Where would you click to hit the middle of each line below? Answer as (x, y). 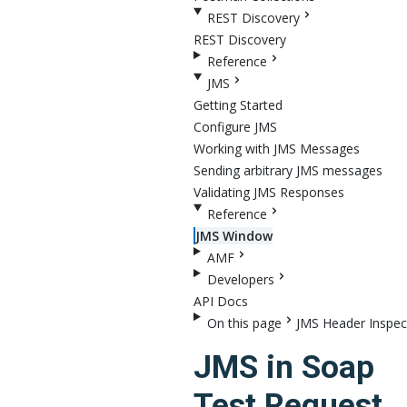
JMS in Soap (283, 367)
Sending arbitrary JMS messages (288, 170)
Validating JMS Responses (268, 192)
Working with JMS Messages (276, 149)
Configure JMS (235, 127)
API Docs (220, 301)
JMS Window (233, 236)
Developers (240, 279)
